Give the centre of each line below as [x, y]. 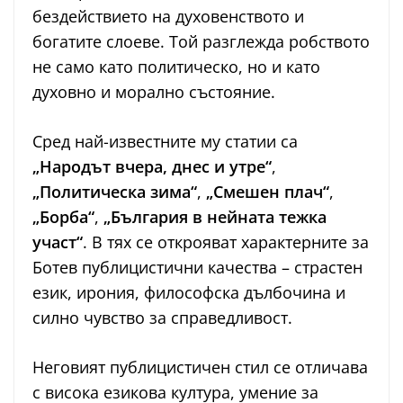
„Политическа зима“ [115, 192]
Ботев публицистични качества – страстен [197, 268]
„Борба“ [63, 217]
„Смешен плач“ [268, 192]
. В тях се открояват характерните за [226, 242]
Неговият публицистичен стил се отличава [200, 367]
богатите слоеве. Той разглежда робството [201, 42]
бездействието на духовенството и [168, 17]
